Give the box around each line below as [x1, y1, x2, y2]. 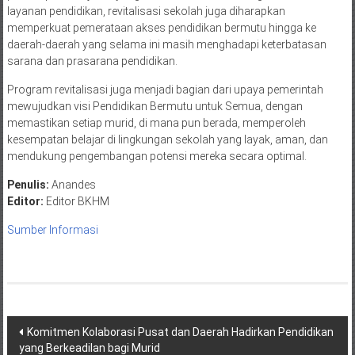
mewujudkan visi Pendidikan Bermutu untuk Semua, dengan [6, 100, 303, 113]
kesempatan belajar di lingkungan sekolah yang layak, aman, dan [6, 133, 328, 147]
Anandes [48, 178, 96, 192]
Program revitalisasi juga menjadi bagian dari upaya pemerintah [6, 83, 323, 97]
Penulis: [6, 178, 49, 192]
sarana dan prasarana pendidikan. [6, 55, 177, 68]
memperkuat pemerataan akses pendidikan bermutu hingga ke [6, 21, 316, 35]
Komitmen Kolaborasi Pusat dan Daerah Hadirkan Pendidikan [26, 326, 334, 339]
